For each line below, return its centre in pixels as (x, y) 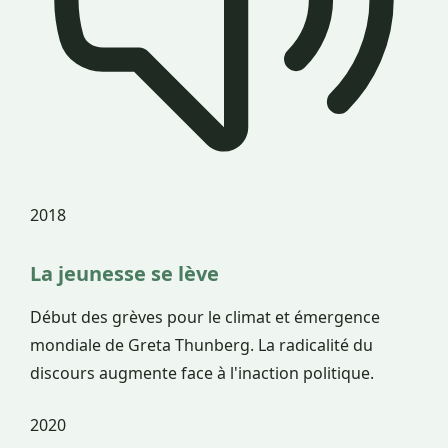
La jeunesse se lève (124, 273)
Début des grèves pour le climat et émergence (205, 316)
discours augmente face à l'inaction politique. (202, 372)
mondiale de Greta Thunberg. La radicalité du (201, 344)
